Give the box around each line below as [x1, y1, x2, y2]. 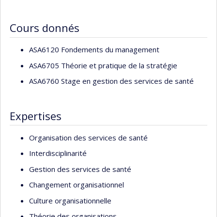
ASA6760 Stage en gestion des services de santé [29, 76, 194, 86]
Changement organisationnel [29, 180, 124, 190]
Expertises [10, 108, 62, 123]
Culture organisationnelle [29, 195, 111, 205]
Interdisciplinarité [29, 148, 87, 158]
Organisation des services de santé [29, 132, 148, 142]
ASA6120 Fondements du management [29, 45, 159, 54]
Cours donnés [10, 20, 79, 35]
